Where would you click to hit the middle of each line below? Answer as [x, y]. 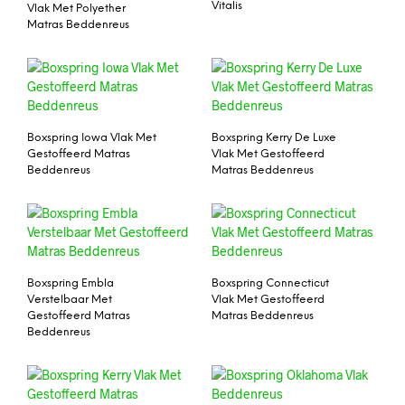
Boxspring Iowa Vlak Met [92, 137]
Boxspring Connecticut [270, 283]
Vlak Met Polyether [76, 9]
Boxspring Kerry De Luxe [274, 137]
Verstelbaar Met [70, 299]
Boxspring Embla [71, 283]
